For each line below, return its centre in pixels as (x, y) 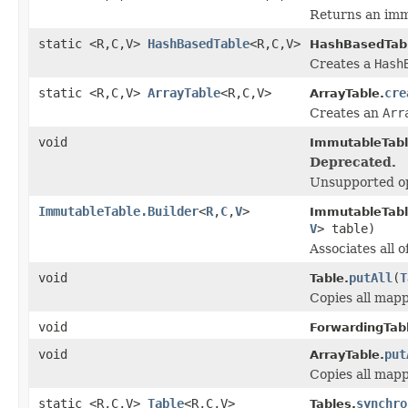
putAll (371, 277)
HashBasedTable (199, 43)
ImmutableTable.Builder (118, 211)
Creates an (346, 112)
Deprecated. (353, 162)
